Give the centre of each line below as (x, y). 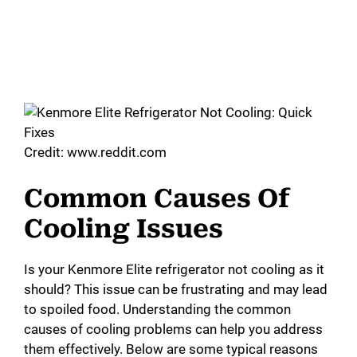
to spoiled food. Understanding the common (157, 309)
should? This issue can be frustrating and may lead (176, 289)
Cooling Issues (124, 228)
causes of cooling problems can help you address (173, 329)
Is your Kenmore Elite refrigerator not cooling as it (174, 269)
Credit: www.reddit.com (95, 153)
